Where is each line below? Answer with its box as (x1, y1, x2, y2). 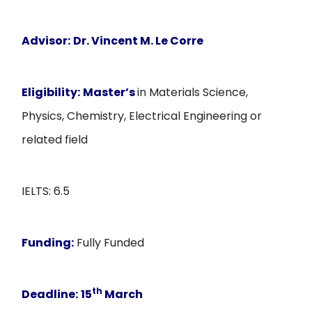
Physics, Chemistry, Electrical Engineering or (22, 108, 263, 124)
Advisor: (22, 33, 71, 49)
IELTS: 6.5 (22, 183, 70, 199)
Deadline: (22, 286, 79, 302)
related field (22, 132, 88, 148)
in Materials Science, (137, 84, 249, 100)
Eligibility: (22, 84, 81, 100)
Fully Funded (74, 235, 145, 251)
